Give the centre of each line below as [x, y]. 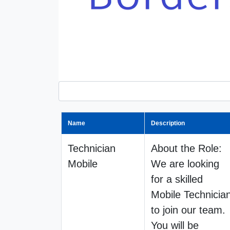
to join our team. [188, 210]
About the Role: [186, 148]
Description [168, 123]
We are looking [185, 164]
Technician [92, 148]
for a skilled [177, 179]
